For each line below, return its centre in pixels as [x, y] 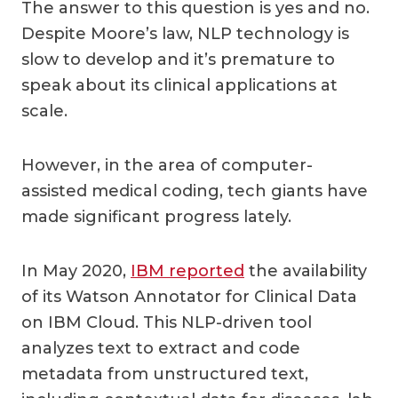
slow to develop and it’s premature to [178, 59]
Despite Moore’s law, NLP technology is [185, 33]
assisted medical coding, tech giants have [195, 191]
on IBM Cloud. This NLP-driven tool [167, 322]
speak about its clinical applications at [179, 85]
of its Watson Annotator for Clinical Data [189, 296]
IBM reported [187, 271]
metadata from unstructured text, [165, 374]
